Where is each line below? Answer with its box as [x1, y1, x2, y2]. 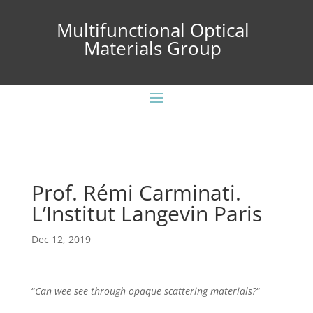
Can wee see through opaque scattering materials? [34, 284, 256, 298]
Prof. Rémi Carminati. [31, 178, 241, 207]
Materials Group [84, 36, 222, 61]
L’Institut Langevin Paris [31, 199, 262, 228]
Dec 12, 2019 [31, 233, 91, 246]
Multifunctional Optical [56, 17, 249, 43]
